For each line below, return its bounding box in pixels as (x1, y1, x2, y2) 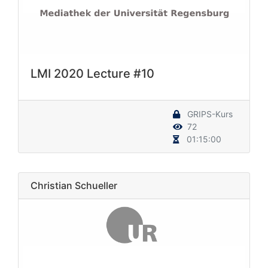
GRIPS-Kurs (185, 109, 233, 120)
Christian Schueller (31, 179, 117, 192)
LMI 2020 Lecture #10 (31, 66, 154, 81)
